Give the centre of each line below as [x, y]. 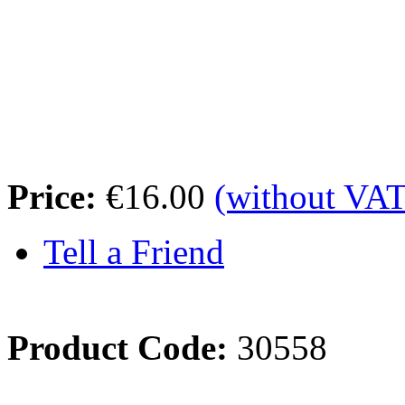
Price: [52, 197]
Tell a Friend [134, 252]
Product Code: [118, 348]
